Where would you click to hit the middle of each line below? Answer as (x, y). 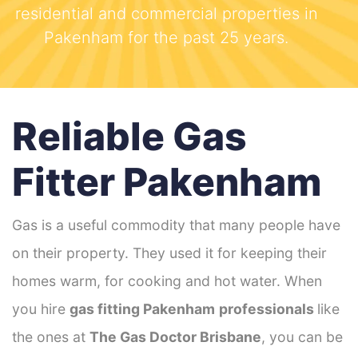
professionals (268, 308)
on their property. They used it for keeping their (169, 253)
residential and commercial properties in (166, 13)
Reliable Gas (129, 136)
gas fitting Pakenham (142, 308)
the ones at (51, 336)
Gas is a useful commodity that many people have (176, 225)
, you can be (302, 336)
